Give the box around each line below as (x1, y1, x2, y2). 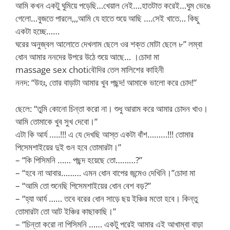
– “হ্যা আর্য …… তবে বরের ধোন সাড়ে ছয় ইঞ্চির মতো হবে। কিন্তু (15, 192, 198, 204)
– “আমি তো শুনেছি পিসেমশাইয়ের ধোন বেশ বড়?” (15, 179, 151, 191)
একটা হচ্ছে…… (15, 25, 60, 37)
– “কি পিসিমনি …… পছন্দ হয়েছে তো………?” (15, 154, 142, 166)
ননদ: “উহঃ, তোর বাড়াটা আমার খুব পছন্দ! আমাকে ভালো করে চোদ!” (15, 76, 197, 88)
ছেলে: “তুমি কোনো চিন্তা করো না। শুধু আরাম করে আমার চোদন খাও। (15, 102, 208, 114)
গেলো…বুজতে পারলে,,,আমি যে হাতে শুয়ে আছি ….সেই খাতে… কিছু (15, 12, 199, 24)
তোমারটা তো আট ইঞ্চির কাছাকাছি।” (15, 205, 116, 217)
